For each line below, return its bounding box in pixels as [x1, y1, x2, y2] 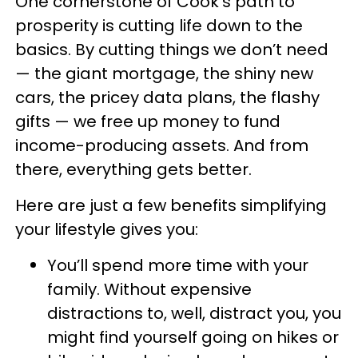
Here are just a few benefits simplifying [15, 194, 327, 217]
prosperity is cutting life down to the [15, 14, 303, 37]
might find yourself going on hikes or [47, 326, 339, 348]
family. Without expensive [47, 278, 252, 300]
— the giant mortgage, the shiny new [15, 62, 313, 85]
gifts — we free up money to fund [15, 110, 280, 133]
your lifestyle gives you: [15, 218, 198, 241]
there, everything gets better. [15, 158, 252, 181]
